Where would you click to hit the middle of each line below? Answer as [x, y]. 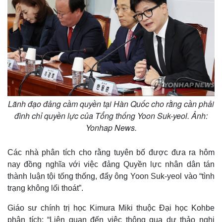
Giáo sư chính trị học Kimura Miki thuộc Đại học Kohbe [111, 208]
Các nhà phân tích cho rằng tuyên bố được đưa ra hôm [111, 153]
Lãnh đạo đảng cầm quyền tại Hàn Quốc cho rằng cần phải [111, 104]
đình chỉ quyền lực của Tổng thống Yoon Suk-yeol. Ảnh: [111, 116]
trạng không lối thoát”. [45, 188]
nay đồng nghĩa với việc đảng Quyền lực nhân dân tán [111, 165]
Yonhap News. [111, 128]
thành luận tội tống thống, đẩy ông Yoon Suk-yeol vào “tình [111, 176]
